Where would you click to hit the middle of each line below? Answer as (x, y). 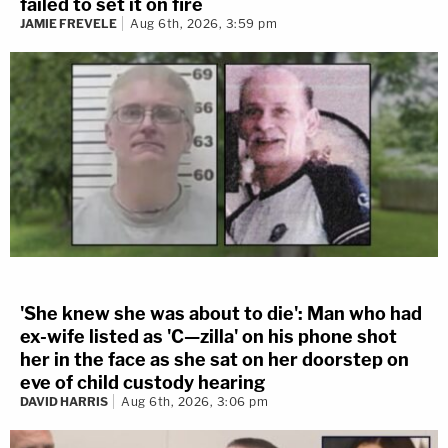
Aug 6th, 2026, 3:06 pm (194, 402)
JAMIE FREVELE (68, 24)
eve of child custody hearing (142, 383)
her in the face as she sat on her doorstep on (214, 360)
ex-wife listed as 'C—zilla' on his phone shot (208, 337)
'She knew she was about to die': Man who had (221, 314)
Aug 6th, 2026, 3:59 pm (203, 24)
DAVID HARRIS (64, 402)
